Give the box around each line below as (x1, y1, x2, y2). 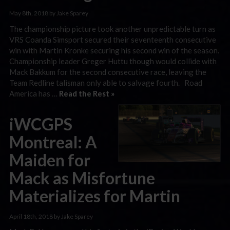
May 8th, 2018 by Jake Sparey (9, 9, 88, 17)
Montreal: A (9, 132, 97, 152)
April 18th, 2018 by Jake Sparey (9, 212, 93, 220)
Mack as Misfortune (9, 168, 155, 188)
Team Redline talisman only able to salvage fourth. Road (9, 78, 202, 87)
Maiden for (9, 150, 90, 170)
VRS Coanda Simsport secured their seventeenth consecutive (9, 34, 216, 44)
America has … (9, 88, 59, 98)
